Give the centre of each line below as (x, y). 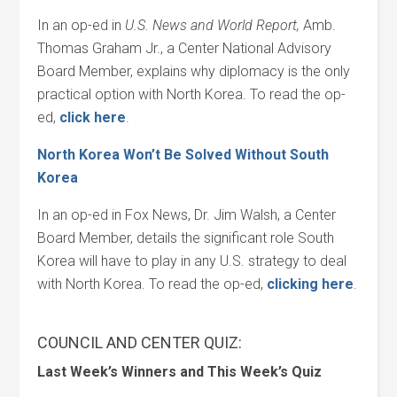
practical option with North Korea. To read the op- (192, 94)
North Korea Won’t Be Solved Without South (183, 155)
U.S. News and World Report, (211, 25)
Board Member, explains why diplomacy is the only (194, 71)
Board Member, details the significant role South (186, 238)
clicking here (311, 284)
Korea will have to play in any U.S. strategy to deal (192, 261)
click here (93, 117)
